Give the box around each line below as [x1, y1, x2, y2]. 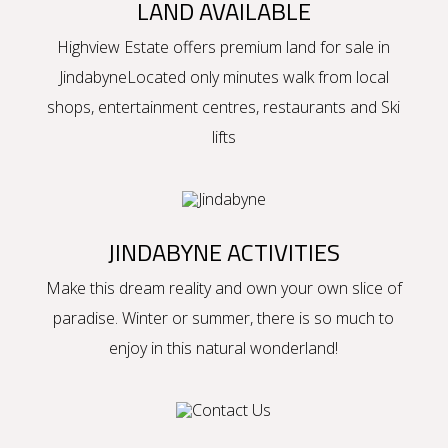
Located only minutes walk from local [126, 66, 389, 88]
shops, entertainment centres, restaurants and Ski [47, 96, 401, 118]
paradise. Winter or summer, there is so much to [53, 307, 395, 329]
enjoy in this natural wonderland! [109, 337, 339, 359]
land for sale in [286, 36, 391, 58]
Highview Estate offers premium [57, 36, 287, 58]
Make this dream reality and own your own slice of [45, 277, 402, 299]
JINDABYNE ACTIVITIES [107, 234, 340, 270]
